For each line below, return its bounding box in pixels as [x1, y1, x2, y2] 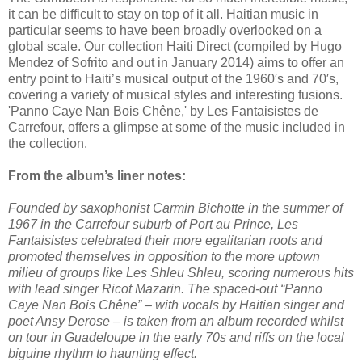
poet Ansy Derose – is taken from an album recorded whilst [8, 314, 343, 329]
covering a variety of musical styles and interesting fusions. [8, 88, 343, 103]
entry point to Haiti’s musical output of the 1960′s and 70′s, [8, 72, 339, 86]
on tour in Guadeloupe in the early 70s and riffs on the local [8, 330, 344, 345]
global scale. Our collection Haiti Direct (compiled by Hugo [8, 40, 342, 54]
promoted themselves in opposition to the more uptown [8, 250, 320, 264]
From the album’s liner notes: [8, 169, 186, 183]
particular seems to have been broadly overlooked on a [8, 23, 322, 38]
